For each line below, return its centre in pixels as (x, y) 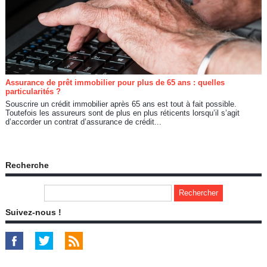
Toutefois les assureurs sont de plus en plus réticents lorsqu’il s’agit (122, 113)
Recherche (27, 165)
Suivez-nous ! (33, 212)
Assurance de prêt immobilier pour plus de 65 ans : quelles (115, 82)
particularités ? (33, 91)
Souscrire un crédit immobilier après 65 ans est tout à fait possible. (121, 104)
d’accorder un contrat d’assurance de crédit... (83, 122)
